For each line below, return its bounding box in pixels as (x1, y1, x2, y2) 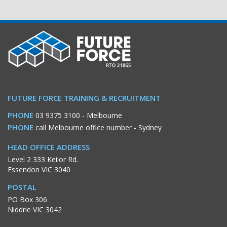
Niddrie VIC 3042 (8, 204, 62, 214)
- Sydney (132, 122, 162, 132)
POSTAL (8, 181, 36, 192)
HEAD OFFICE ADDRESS (8, 141, 90, 152)
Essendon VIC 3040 (8, 164, 70, 174)
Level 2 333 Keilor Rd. (8, 154, 78, 164)
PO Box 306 (8, 194, 47, 204)
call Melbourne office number (35, 122, 132, 132)
